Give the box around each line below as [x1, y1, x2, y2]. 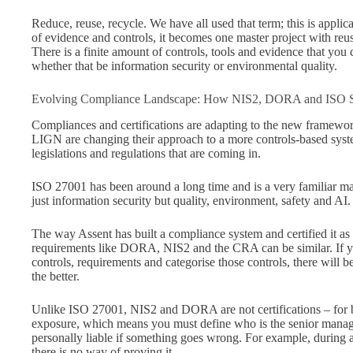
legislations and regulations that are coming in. [32, 147, 264, 161]
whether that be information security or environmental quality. [32, 59, 340, 73]
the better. [32, 269, 80, 284]
